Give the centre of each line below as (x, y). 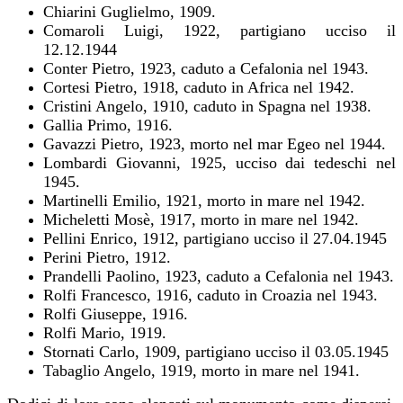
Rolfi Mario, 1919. (105, 332)
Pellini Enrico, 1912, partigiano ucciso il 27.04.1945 (215, 238)
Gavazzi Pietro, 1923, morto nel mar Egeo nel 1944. (215, 143)
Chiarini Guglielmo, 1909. (130, 11)
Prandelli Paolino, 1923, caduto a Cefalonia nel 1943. (219, 276)
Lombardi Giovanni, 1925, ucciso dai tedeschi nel (219, 162)
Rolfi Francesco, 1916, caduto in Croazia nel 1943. (210, 295)
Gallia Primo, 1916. (108, 125)
